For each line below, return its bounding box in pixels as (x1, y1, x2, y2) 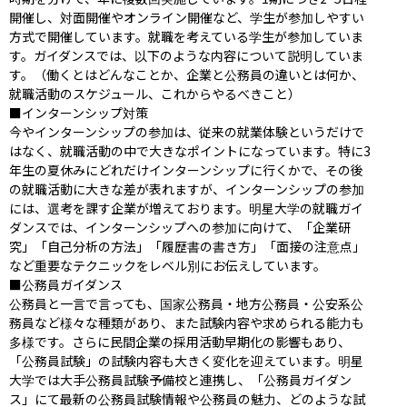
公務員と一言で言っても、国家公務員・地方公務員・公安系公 (9, 293, 363, 313)
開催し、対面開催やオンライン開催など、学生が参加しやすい (9, 7, 364, 26)
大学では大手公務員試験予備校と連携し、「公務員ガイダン (9, 370, 352, 389)
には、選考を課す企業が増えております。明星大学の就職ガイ (9, 198, 363, 217)
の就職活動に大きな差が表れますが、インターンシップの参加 (9, 179, 364, 198)
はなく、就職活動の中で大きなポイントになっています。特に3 (9, 141, 371, 160)
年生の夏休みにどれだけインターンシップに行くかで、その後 (9, 160, 363, 179)
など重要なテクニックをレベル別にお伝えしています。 (9, 255, 326, 274)
